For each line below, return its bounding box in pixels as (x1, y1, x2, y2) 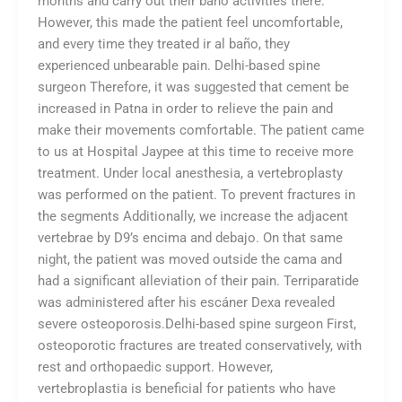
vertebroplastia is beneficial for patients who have (37, 380, 336, 397)
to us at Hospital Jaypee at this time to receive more (37, 143, 354, 160)
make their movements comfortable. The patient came (37, 121, 364, 138)
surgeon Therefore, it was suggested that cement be (37, 78, 349, 95)
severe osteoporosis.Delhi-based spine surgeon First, (37, 315, 356, 332)
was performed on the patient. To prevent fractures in (37, 186, 355, 203)
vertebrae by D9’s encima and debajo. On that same (37, 229, 343, 246)
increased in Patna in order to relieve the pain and (37, 100, 333, 117)
